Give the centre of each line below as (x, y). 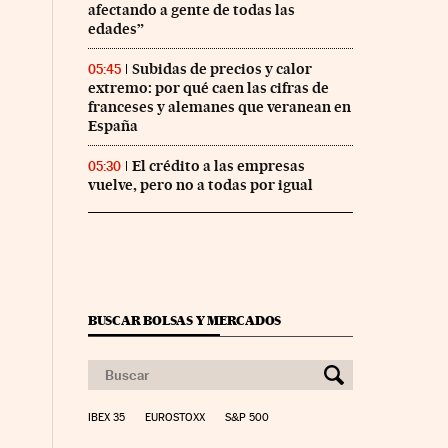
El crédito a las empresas (218, 165)
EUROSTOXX (174, 417)
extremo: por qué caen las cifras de (208, 87)
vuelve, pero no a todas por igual (200, 184)
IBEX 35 (106, 417)
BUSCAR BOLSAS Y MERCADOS (184, 320)
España (112, 125)
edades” (115, 28)
